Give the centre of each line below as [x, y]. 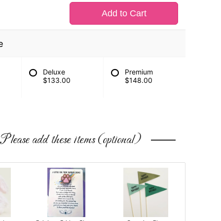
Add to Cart [124, 13]
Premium [139, 72]
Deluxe [54, 72]
